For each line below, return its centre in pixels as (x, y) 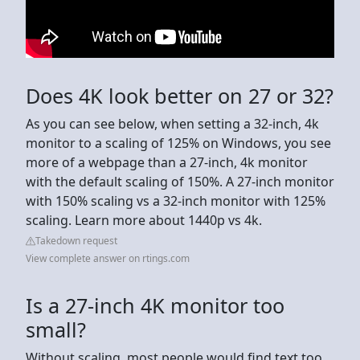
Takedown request (76, 240)
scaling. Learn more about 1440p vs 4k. (144, 220)
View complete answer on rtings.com (108, 258)
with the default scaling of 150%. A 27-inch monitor (180, 181)
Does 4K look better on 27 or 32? (180, 95)
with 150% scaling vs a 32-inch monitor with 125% (176, 200)
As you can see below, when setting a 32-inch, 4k (172, 123)
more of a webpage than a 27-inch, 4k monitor (167, 162)
